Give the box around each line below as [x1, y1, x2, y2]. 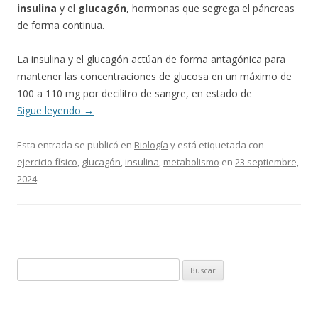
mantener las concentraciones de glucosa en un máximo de [17, 70, 292, 83]
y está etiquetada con [168, 138, 264, 151]
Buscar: [16, 260, 48, 273]
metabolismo [163, 155, 219, 168]
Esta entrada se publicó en [17, 138, 134, 151]
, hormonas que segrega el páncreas [126, 1, 295, 15]
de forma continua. [17, 18, 104, 32]
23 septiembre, [235, 155, 299, 168]
